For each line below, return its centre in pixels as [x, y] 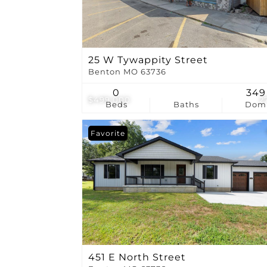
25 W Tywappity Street [148, 60]
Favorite [108, 133]
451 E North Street [137, 257]
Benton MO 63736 [127, 72]
